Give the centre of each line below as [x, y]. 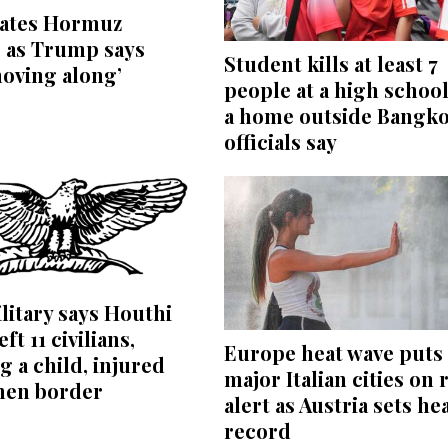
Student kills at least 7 [330, 63]
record [257, 431]
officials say [280, 141]
